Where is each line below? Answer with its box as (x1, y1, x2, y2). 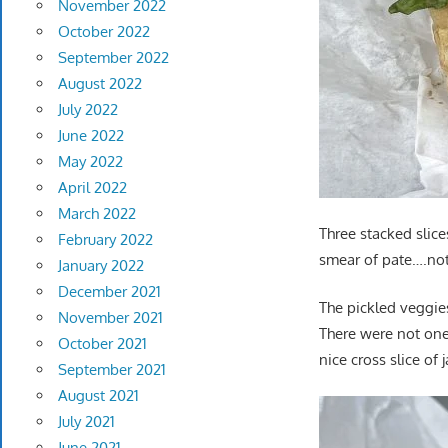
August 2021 (57, 386, 139, 406)
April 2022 (57, 178, 127, 198)
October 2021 (57, 334, 147, 354)
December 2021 (57, 282, 161, 302)
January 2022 (57, 256, 144, 276)
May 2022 (57, 152, 123, 172)
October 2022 (57, 22, 150, 42)
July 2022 (57, 100, 118, 120)
